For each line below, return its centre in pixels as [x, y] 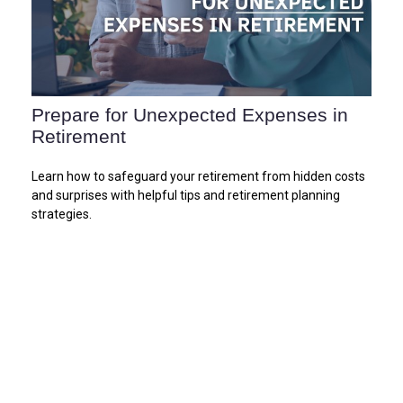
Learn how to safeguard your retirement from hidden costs [198, 176]
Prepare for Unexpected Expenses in [190, 115]
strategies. [62, 214]
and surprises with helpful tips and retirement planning [186, 195]
